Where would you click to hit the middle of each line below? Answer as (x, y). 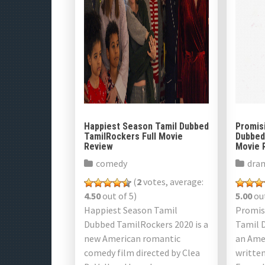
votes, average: (172, 182)
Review (98, 146)
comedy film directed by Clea (142, 253)
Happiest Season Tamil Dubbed (146, 126)
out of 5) (119, 196)
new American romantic (132, 238)
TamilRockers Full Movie (133, 136)
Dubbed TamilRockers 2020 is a (146, 224)
